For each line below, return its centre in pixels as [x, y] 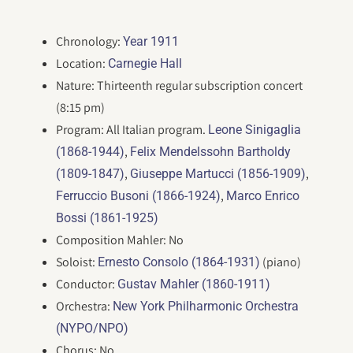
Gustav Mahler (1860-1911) [194, 284]
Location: [82, 63]
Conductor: [87, 284]
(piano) [281, 262]
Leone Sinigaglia [255, 130]
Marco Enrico [263, 196]
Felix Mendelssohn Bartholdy [211, 152]
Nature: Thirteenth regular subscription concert [180, 85]
